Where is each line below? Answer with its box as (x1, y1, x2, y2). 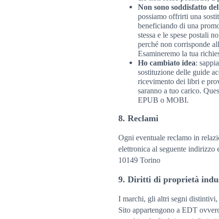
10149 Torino (118, 155, 160, 164)
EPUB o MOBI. (138, 95, 189, 104)
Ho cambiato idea (138, 58, 196, 67)
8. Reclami (118, 113, 158, 123)
